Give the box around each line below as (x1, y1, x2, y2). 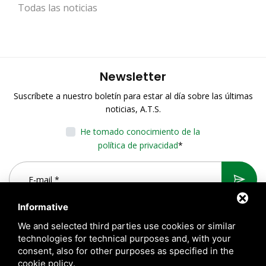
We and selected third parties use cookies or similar (18, 220, 236, 232)
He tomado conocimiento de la (80, 126, 200, 138)
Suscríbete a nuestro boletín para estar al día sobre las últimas (13, 90, 253, 102)
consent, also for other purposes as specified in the (18, 245, 234, 256)
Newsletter (100, 68, 166, 85)
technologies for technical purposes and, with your (18, 233, 231, 244)
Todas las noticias (18, 1, 97, 15)
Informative (18, 201, 68, 213)
